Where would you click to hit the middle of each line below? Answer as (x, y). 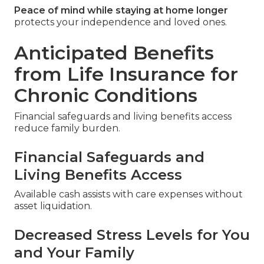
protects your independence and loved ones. (121, 22)
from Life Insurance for (126, 74)
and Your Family (74, 253)
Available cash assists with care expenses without (128, 194)
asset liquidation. (53, 206)
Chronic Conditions (106, 95)
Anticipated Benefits (114, 53)
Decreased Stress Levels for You (132, 235)
